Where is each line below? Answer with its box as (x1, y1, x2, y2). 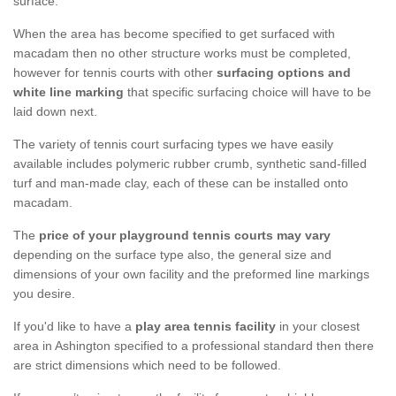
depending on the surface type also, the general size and (13, 247, 331, 263)
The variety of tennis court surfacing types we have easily (13, 137, 333, 152)
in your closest (276, 319, 360, 334)
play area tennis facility (135, 319, 276, 334)
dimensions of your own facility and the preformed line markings (13, 267, 369, 282)
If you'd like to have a (13, 319, 135, 334)
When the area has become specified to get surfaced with (13, 27, 335, 42)
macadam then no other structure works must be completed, (13, 46, 351, 61)
